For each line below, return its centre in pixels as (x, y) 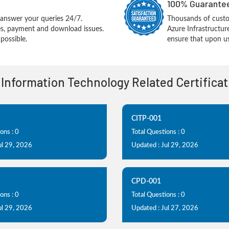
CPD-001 (146, 181)
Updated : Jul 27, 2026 (165, 208)
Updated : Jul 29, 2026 (165, 145)
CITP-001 (146, 119)
